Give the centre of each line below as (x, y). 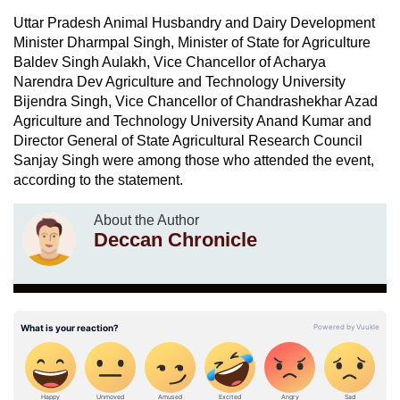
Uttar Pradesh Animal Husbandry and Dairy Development (194, 22)
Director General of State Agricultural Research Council (188, 140)
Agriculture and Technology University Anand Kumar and (192, 121)
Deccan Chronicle (175, 239)
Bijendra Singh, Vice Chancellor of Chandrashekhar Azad (196, 101)
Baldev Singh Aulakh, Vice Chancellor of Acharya (170, 62)
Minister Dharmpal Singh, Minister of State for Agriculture (192, 42)
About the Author (146, 220)
